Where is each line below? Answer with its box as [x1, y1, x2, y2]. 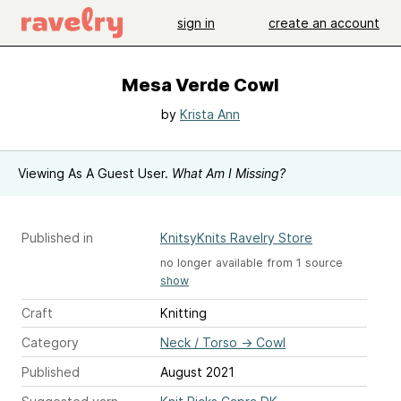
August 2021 [160, 364, 235, 380]
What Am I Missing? [172, 166, 286, 181]
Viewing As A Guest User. [18, 166, 172, 181]
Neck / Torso [160, 335, 237, 351]
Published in [21, 230, 93, 245]
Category [21, 335, 79, 351]
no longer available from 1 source [160, 256, 343, 269]
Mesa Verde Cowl [122, 74, 279, 96]
